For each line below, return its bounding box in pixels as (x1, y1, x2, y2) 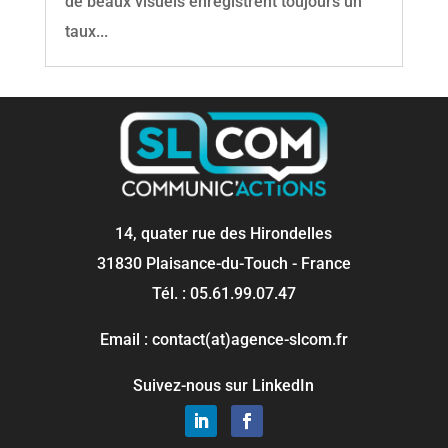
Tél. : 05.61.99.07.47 (151, 284, 296, 304)
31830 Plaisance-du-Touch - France (96, 254, 351, 274)
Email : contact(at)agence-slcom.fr (99, 330, 348, 350)
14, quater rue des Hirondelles (115, 224, 333, 244)
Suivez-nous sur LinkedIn (133, 376, 315, 396)
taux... (64, 21, 108, 41)
